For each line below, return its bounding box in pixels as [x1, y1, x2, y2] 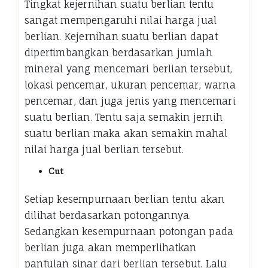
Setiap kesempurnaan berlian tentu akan [25, 193, 225, 205]
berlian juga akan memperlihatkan [25, 241, 197, 254]
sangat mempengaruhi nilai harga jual [25, 14, 217, 26]
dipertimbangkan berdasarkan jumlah [25, 46, 212, 59]
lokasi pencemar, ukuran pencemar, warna [25, 78, 236, 91]
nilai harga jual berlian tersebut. [25, 143, 184, 156]
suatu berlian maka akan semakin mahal [25, 127, 228, 139]
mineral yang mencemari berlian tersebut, [25, 62, 233, 75]
